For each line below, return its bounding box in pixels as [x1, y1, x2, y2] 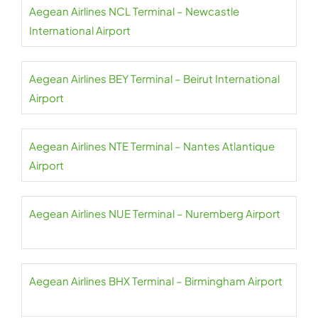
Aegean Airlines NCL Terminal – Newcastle [29, 4, 239, 18]
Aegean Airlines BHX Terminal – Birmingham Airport [29, 274, 283, 287]
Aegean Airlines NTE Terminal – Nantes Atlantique [29, 139, 275, 153]
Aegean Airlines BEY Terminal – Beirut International [29, 72, 280, 85]
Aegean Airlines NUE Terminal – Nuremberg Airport [29, 207, 280, 220]
